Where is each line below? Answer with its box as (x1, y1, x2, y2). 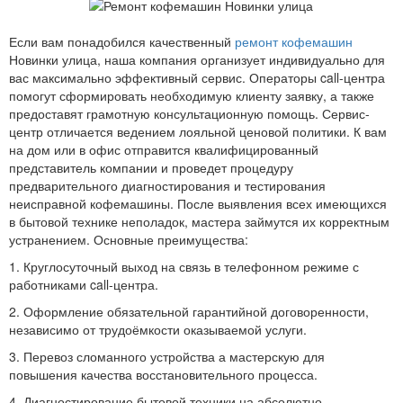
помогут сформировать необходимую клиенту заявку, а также (9, 86, 374, 104)
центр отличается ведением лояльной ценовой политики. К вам (9, 122, 387, 140)
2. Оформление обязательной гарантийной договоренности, (9, 302, 369, 320)
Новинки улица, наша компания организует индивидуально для (9, 50, 385, 68)
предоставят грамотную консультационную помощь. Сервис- (9, 104, 370, 122)
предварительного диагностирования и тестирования (9, 176, 326, 194)
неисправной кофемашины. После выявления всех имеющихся (9, 194, 387, 212)
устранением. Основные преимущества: (9, 230, 248, 248)
